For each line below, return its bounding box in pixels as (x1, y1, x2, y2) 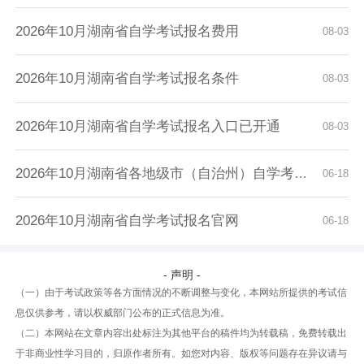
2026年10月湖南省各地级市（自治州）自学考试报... (15, 166, 295, 182)
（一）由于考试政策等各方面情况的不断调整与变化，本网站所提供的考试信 (15, 286, 348, 298)
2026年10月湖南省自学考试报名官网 (15, 213, 240, 229)
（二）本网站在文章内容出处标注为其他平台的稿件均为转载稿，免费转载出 (15, 327, 348, 339)
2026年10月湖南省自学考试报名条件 (15, 71, 240, 87)
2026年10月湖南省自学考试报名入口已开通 (15, 118, 281, 134)
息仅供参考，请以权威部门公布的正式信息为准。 (15, 306, 231, 318)
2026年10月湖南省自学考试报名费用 (15, 23, 240, 39)
